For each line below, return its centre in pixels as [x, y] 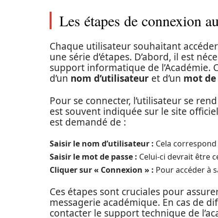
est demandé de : [88, 122]
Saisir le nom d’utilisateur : [102, 144]
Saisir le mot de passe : [93, 157]
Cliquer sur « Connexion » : [102, 170]
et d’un [166, 78]
